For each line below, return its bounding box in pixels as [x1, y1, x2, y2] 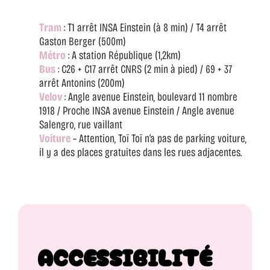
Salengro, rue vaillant [39, 118, 122, 132]
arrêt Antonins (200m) [39, 76, 125, 90]
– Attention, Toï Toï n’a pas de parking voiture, [71, 131, 246, 146]
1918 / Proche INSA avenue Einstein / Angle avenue [39, 104, 234, 118]
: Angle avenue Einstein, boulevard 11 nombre [62, 90, 237, 104]
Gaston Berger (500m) [39, 34, 126, 49]
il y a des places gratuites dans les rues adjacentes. [39, 145, 242, 160]
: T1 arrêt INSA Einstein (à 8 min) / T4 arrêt [61, 20, 227, 35]
